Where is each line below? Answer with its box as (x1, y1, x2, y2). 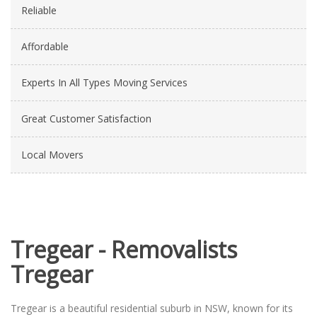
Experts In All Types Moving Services (21, 76, 188, 89)
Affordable (21, 40, 69, 53)
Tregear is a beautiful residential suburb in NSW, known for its (11, 301, 293, 315)
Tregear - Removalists (11, 234, 237, 265)
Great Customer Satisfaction (21, 112, 151, 125)
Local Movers (21, 148, 83, 161)
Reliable (21, 4, 57, 17)
